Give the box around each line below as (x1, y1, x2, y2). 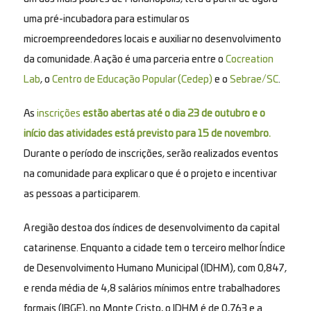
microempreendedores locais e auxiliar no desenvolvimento (23, 34, 281, 44)
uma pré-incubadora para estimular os (23, 14, 190, 24)
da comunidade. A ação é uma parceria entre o (23, 54, 226, 65)
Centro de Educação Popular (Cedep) (51, 74, 212, 85)
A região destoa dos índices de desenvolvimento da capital (23, 223, 280, 233)
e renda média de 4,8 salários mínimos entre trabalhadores (23, 283, 280, 294)
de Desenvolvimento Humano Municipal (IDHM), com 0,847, (23, 263, 287, 274)
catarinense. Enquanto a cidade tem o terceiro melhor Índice (23, 243, 285, 253)
